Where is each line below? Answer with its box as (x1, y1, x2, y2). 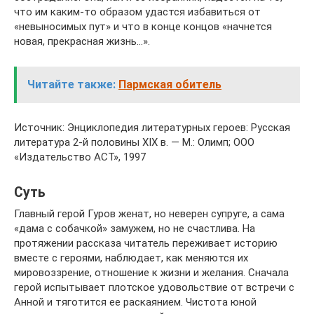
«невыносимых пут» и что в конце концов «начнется (14, 20, 272, 33)
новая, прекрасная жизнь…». (14, 35, 150, 48)
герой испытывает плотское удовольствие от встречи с (14, 281, 294, 294)
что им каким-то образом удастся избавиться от (14, 6, 261, 18)
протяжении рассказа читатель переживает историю (14, 237, 278, 250)
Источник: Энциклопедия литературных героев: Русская (14, 121, 290, 134)
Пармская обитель (118, 78, 221, 91)
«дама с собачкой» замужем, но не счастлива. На (14, 222, 255, 235)
